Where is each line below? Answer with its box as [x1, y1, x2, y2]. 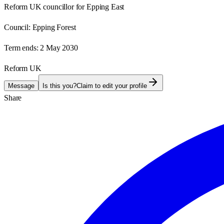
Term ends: [4, 43, 38, 52]
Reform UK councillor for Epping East [4, 2, 124, 11]
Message [8, 81, 34, 89]
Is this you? [42, 81, 76, 89]
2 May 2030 [40, 43, 78, 52]
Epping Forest [32, 22, 76, 31]
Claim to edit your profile [76, 81, 147, 89]
